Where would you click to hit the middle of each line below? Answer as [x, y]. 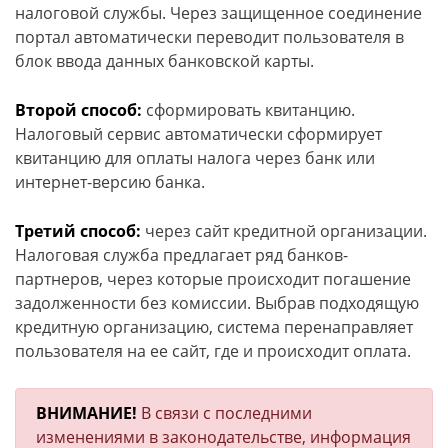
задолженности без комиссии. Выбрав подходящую [217, 303]
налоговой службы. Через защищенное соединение [218, 13]
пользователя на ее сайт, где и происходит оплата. [213, 351]
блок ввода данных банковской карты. [164, 61]
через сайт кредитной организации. [284, 231]
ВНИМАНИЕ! [88, 413]
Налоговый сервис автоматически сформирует [198, 134]
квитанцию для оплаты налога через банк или [195, 158]
